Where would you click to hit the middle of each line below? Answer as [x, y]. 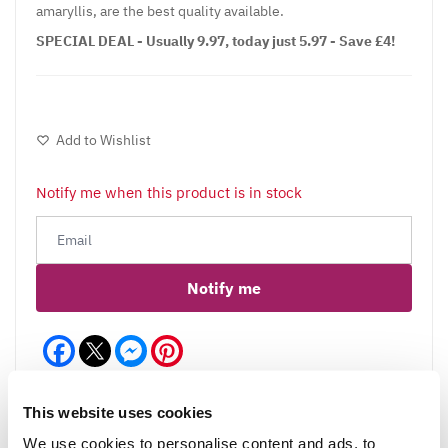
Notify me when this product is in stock [169, 192]
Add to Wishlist [103, 139]
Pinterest [213, 342]
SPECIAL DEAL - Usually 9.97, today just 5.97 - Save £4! [215, 40]
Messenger [183, 342]
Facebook [107, 342]
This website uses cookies [118, 411]
